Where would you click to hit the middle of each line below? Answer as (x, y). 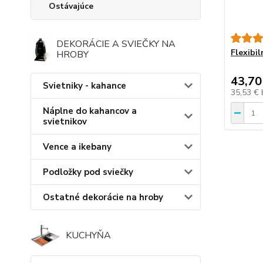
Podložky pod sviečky (88, 172)
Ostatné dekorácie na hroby (103, 197)
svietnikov (65, 122)
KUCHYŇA (88, 236)
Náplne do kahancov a (90, 111)
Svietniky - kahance (85, 86)
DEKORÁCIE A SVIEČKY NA (116, 44)
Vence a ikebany (77, 147)
